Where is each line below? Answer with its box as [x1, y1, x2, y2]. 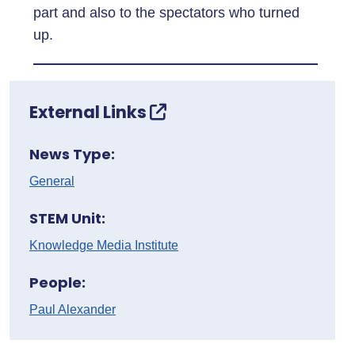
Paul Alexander [29, 303, 116, 316]
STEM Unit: [29, 208, 105, 228]
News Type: [29, 144, 115, 164]
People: [29, 273, 86, 292]
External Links [29, 101, 150, 124]
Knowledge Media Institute [29, 239, 178, 252]
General [29, 174, 74, 188]
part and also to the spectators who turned [33, 5, 300, 21]
